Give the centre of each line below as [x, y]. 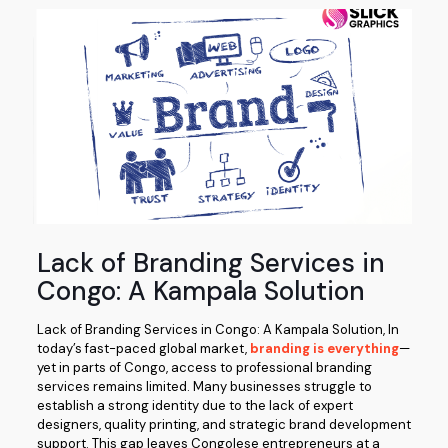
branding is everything [324, 349]
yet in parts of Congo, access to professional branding [204, 368]
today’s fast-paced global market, [143, 349]
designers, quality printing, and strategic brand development [223, 425]
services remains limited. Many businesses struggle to [204, 387]
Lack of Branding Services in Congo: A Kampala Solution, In [217, 330]
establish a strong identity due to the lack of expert [194, 406]
